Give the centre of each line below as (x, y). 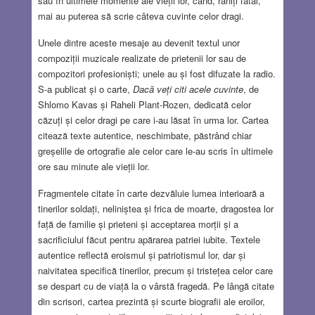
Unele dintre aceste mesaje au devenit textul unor (139, 42)
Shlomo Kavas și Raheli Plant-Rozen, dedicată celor (144, 104)
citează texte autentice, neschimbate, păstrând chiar (144, 135)
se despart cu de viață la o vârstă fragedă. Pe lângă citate (156, 285)
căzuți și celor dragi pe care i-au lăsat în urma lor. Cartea (153, 120)
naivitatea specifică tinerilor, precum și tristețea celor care (155, 270)
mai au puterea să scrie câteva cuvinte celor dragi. (141, 15)
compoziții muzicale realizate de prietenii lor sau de (142, 58)
